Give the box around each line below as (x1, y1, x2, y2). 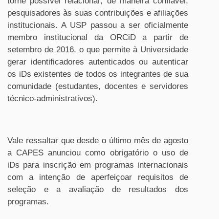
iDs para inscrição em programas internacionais (7, 160, 188, 170)
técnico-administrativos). (7, 94, 98, 103)
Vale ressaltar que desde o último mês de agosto (7, 136, 188, 145)
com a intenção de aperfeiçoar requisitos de (7, 173, 188, 182)
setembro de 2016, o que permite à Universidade (7, 45, 188, 54)
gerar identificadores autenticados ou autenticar (7, 57, 188, 66)
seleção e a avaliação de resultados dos (7, 185, 188, 194)
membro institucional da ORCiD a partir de (7, 33, 188, 42)
